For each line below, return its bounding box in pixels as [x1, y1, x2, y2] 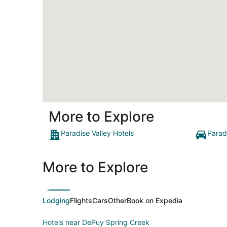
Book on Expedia [127, 196, 182, 205]
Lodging [43, 196, 70, 205]
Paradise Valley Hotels [61, 129, 134, 138]
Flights [70, 196, 92, 205]
